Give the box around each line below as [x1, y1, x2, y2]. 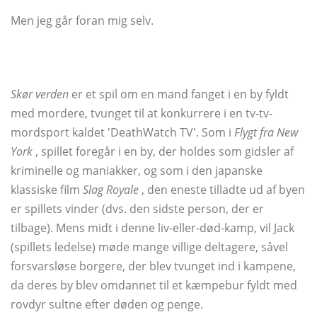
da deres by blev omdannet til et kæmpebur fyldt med [11, 277, 297, 294]
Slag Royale [83, 182, 139, 198]
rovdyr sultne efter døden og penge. [11, 296, 203, 313]
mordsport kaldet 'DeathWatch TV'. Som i [11, 125, 234, 141]
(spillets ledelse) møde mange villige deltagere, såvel [11, 239, 288, 255]
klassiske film [11, 182, 83, 198]
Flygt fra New [234, 125, 298, 141]
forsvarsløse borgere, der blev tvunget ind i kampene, [11, 258, 296, 275]
